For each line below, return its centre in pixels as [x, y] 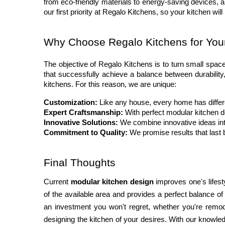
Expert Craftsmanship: [83, 113]
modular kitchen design [112, 182]
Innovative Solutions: [81, 123]
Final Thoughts [80, 163]
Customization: [71, 103]
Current [57, 182]
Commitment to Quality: [86, 133]
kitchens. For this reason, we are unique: [110, 85]
